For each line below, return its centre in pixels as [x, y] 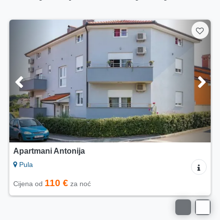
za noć [80, 184]
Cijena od [29, 184]
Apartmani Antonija [49, 151]
